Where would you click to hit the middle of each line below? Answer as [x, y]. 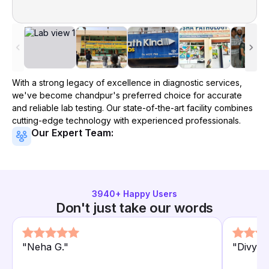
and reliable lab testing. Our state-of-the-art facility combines [132, 108]
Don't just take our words [134, 208]
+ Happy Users [146, 194]
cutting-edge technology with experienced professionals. [126, 120]
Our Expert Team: [72, 133]
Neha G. [45, 247]
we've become [44, 95]
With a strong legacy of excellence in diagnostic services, [127, 83]
